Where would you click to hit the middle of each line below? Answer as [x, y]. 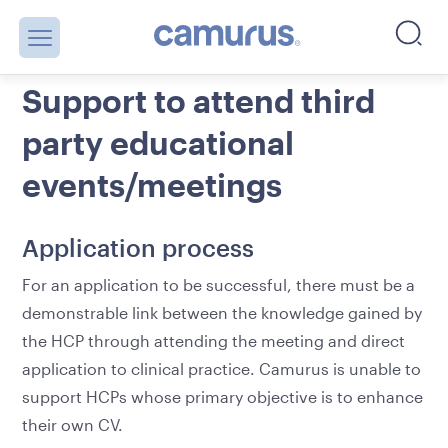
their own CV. [72, 424]
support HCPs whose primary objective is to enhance [222, 396]
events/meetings [152, 184]
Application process [141, 247]
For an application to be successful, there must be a [218, 284]
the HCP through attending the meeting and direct [213, 340]
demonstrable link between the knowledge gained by [222, 312]
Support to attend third [198, 100]
